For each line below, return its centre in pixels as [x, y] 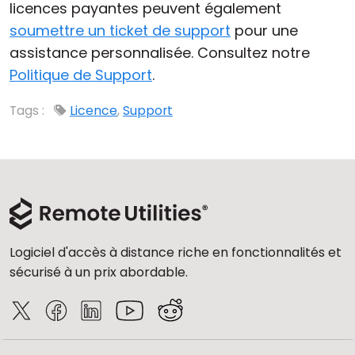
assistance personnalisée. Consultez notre [160, 53]
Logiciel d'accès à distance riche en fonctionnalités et [176, 252]
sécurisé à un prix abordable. [99, 272]
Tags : [29, 111]
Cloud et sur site [74, 21]
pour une [264, 31]
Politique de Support [81, 75]
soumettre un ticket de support [120, 31]
